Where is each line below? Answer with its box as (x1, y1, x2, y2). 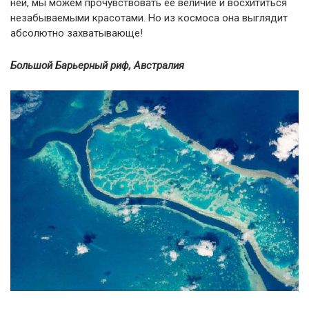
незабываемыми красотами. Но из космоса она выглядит (10, 12, 288, 24)
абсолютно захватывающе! (10, 27, 143, 39)
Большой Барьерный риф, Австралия (10, 59, 184, 72)
